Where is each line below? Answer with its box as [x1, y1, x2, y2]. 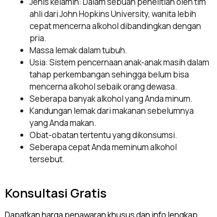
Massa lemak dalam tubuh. [30, 44, 127, 56]
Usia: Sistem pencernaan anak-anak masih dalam [30, 56, 209, 68]
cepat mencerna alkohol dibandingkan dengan [30, 20, 201, 31]
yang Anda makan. [30, 117, 96, 128]
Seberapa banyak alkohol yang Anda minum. [30, 93, 193, 104]
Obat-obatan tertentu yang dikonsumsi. [30, 129, 177, 140]
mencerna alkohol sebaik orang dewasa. [30, 80, 177, 92]
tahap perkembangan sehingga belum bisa [30, 68, 189, 80]
